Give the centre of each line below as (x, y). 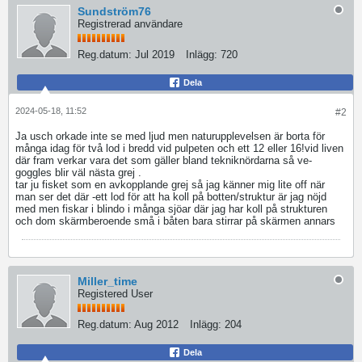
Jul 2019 (155, 55)
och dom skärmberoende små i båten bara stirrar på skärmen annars (175, 221)
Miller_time (107, 281)
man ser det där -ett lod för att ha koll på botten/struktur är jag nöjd (171, 197)
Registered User (115, 294)
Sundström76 (114, 11)
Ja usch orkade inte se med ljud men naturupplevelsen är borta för (170, 136)
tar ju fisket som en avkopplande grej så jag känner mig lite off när (170, 185)
